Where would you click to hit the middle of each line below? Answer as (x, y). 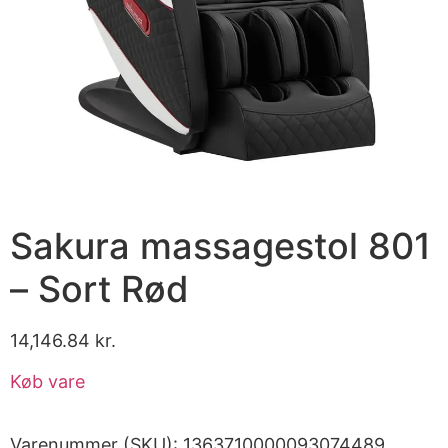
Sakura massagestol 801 (220, 245)
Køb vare (47, 382)
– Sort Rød (99, 288)
